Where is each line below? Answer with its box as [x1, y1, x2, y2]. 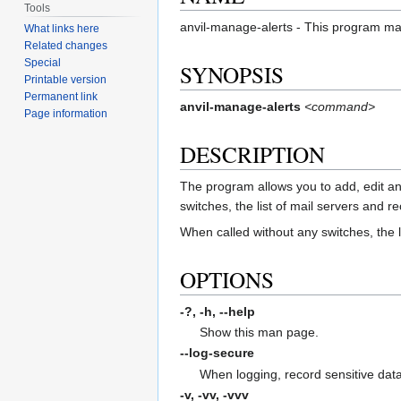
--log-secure [180, 346, 254, 361]
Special [24, 56, 62, 70]
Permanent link [24, 90, 98, 104]
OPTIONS [180, 264, 274, 295]
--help [219, 303, 255, 319]
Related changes [24, 39, 108, 53]
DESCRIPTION [180, 139, 325, 170]
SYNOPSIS [180, 58, 284, 90]
